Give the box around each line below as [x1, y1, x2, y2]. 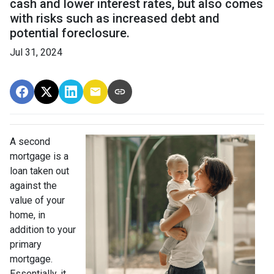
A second [10, 136, 50, 147]
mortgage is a [10, 150, 68, 162]
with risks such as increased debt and [10, 11, 220, 26]
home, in [10, 209, 45, 221]
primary [10, 239, 42, 250]
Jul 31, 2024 [10, 46, 62, 58]
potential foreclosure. [10, 26, 130, 40]
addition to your [10, 224, 76, 235]
